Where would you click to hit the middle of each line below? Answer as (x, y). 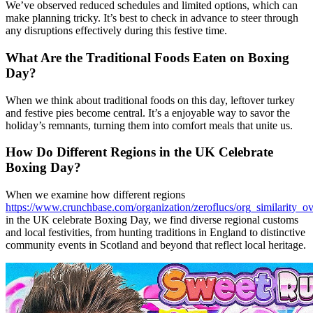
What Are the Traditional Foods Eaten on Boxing (147, 57)
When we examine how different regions (95, 195)
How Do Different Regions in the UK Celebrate (139, 152)
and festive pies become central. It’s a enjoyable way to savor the (148, 112)
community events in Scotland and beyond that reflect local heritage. (156, 245)
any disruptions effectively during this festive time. (116, 31)
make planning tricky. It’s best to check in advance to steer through (152, 18)
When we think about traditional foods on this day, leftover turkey (150, 100)
